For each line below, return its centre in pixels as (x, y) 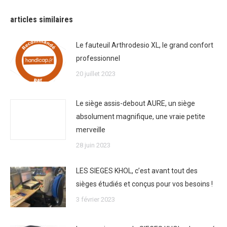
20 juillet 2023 (96, 74)
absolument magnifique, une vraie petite (141, 117)
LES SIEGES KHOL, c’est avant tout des (137, 171)
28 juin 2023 (93, 145)
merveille (91, 130)
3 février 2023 (96, 199)
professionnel (98, 58)
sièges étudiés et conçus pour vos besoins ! (144, 184)
